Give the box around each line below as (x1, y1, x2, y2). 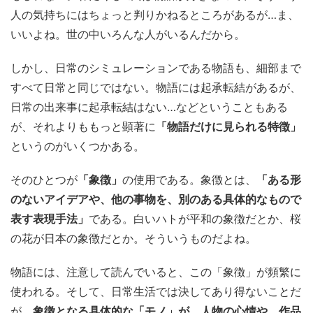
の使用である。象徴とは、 (122, 173, 256, 187)
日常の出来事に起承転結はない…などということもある (10, 100, 288, 114)
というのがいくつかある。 (10, 139, 145, 153)
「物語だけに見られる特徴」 (156, 119, 301, 133)
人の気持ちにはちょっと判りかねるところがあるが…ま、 (10, 8, 299, 22)
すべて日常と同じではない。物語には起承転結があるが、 (10, 80, 301, 94)
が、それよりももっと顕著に (10, 119, 156, 133)
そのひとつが (10, 173, 78, 187)
